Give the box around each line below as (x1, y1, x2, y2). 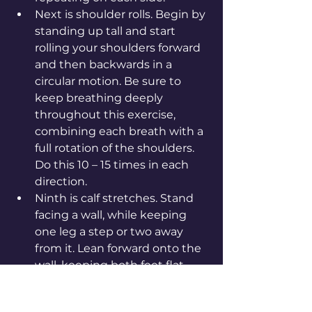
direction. (35, 174, 87, 188)
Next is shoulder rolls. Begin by (35, 7, 208, 21)
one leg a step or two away (35, 224, 186, 238)
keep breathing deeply (35, 91, 166, 104)
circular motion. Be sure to (35, 74, 184, 88)
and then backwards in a (35, 57, 175, 71)
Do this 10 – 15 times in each (35, 157, 192, 171)
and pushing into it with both (35, 274, 202, 288)
